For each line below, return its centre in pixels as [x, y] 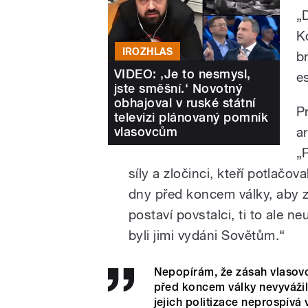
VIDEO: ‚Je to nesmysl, [183, 74]
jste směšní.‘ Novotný [178, 88]
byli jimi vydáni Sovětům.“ [207, 235]
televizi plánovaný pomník [191, 117]
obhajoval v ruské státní [185, 102]
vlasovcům [146, 131]
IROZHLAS [147, 51]
